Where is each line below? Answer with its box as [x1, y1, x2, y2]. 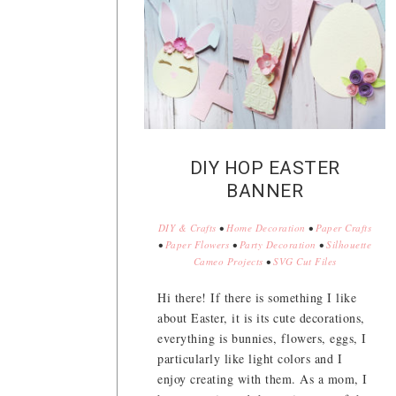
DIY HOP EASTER [189, 157, 340, 179]
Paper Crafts [316, 221, 372, 235]
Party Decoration [239, 238, 316, 252]
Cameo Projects [193, 255, 263, 269]
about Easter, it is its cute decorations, [157, 309, 365, 327]
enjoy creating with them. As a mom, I [157, 370, 368, 388]
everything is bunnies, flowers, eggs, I [157, 330, 367, 347]
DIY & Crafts [157, 221, 217, 235]
